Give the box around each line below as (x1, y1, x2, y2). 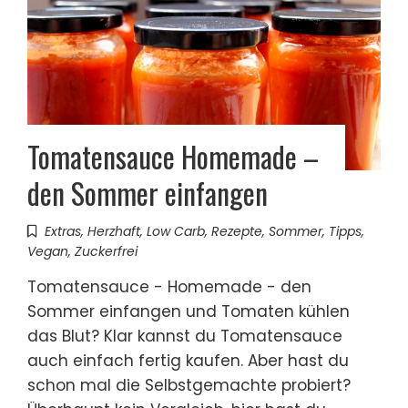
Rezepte (211, 222, 262, 241)
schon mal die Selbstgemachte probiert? (27, 374, 351, 397)
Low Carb (147, 222, 205, 241)
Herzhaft (87, 222, 140, 241)
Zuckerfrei (75, 242, 138, 261)
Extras (45, 222, 81, 241)
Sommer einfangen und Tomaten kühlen (27, 301, 350, 323)
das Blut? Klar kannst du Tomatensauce (27, 325, 342, 348)
